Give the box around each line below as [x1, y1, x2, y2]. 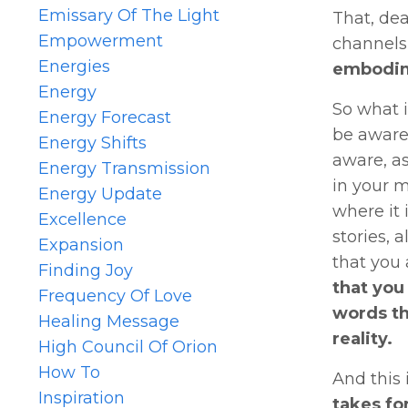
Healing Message [38, 311, 179, 331]
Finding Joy [38, 260, 133, 280]
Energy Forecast [38, 107, 171, 127]
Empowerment [38, 30, 163, 51]
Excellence [38, 209, 127, 229]
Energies [38, 56, 110, 76]
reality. [331, 328, 393, 349]
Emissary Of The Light [38, 5, 219, 25]
